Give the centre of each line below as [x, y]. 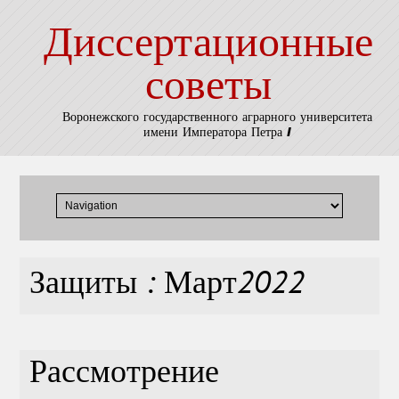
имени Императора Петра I [217, 132]
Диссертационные [208, 46]
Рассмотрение [125, 375]
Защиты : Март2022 [167, 286]
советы [208, 89]
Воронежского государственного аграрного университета [217, 117]
